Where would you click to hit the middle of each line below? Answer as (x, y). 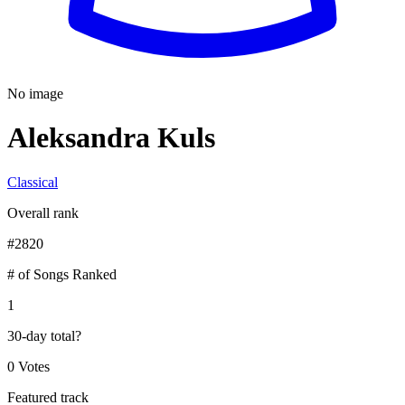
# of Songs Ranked (62, 274)
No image (35, 94)
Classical (33, 182)
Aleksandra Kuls (111, 138)
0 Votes (28, 366)
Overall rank (43, 212)
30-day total (41, 335)
